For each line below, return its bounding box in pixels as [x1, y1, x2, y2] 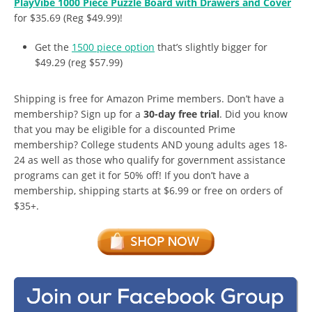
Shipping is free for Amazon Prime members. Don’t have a [14, 91, 284, 105]
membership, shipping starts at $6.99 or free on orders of [14, 183, 283, 197]
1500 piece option [72, 40, 155, 54]
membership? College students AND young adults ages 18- [14, 137, 288, 151]
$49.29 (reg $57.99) [35, 55, 123, 69]
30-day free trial [143, 107, 219, 120]
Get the [35, 40, 72, 54]
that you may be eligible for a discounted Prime [14, 122, 235, 136]
